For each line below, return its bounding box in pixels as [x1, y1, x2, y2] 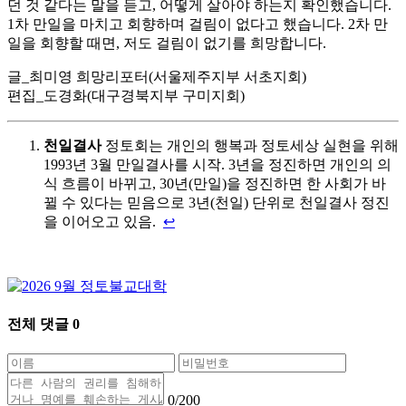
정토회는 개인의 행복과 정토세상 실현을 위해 [101, 137, 399, 153]
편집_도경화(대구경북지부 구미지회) [7, 87, 245, 103]
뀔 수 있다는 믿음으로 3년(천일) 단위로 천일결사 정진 [43, 194, 390, 210]
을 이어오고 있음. [43, 213, 163, 229]
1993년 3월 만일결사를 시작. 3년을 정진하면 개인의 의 [43, 156, 391, 172]
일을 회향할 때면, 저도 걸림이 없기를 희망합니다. [7, 34, 326, 51]
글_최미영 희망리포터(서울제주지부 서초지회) [7, 68, 306, 84]
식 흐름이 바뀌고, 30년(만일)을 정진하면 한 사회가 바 [43, 175, 386, 191]
